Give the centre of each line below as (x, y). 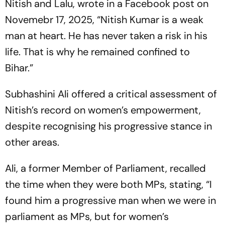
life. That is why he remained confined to (97, 52)
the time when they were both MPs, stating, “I (108, 185)
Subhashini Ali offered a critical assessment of (111, 94)
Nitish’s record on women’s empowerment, (103, 110)
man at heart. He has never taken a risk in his (106, 36)
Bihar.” (19, 68)
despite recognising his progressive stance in (108, 126)
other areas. (32, 142)
